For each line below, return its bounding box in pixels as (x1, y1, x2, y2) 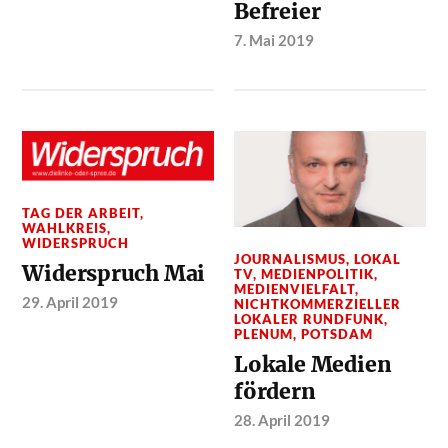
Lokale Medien (234, 350, 392, 378)
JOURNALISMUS (234, 250, 347, 267)
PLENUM (234, 325, 294, 342)
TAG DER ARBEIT (22, 205, 141, 222)
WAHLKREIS (22, 220, 108, 237)
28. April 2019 (234, 410, 331, 429)
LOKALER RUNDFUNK (234, 310, 385, 327)
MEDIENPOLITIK (261, 265, 375, 282)
